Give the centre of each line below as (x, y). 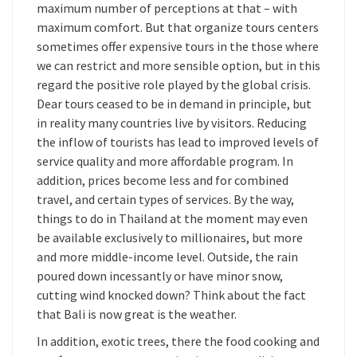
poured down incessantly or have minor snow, (160, 276)
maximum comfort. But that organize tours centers (178, 27)
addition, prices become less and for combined (163, 180)
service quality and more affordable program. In (165, 161)
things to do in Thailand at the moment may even (172, 218)
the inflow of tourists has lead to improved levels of (178, 142)
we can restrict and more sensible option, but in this (178, 65)
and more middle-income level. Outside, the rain (167, 257)
